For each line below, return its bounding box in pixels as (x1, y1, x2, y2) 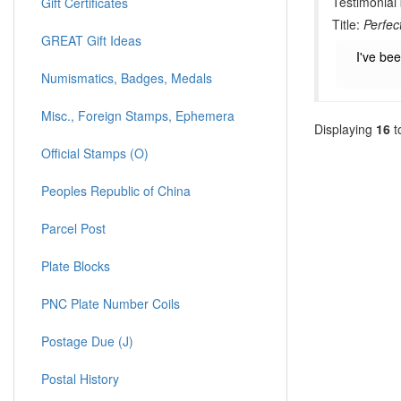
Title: (332, 15, 363, 34)
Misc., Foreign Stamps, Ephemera (41, 107, 235, 124)
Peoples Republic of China (41, 182, 191, 200)
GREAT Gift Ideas (41, 31, 141, 49)
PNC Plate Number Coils (41, 294, 180, 312)
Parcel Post (41, 219, 106, 237)
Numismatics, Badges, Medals (41, 69, 212, 87)
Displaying (314, 119, 376, 138)
